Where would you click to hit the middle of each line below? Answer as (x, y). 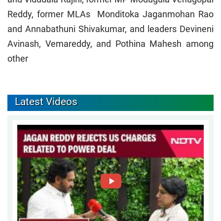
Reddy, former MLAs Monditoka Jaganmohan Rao (110, 14)
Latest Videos (46, 102)
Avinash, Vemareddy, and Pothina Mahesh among (110, 44)
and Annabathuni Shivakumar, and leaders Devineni (110, 29)
